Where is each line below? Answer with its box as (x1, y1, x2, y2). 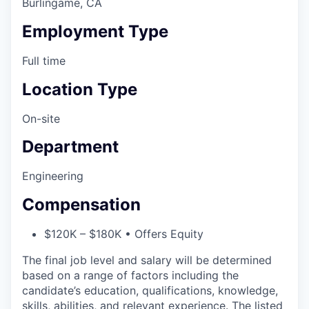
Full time (22, 53, 66, 68)
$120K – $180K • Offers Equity (44, 227, 203, 241)
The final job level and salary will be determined (22, 253, 272, 268)
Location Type (22, 79, 137, 99)
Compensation (22, 195, 141, 215)
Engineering (22, 169, 83, 183)
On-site (22, 111, 60, 126)
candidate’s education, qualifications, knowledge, (22, 283, 278, 298)
